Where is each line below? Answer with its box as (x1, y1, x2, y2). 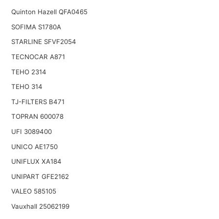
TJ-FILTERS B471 (11, 97, 65, 106)
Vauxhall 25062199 (11, 202, 69, 210)
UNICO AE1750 (11, 142, 58, 151)
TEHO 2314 (11, 67, 46, 76)
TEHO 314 (11, 83, 43, 91)
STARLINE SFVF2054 (11, 38, 76, 46)
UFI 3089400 (11, 128, 52, 136)
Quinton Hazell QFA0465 (11, 8, 88, 16)
